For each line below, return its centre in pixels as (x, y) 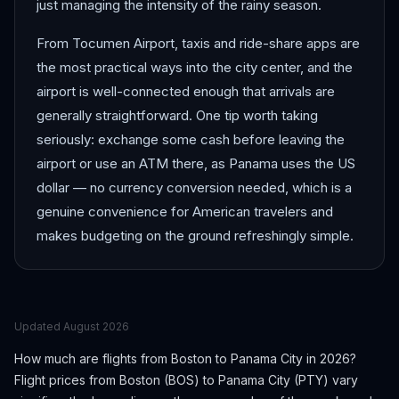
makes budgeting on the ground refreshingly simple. (195, 236)
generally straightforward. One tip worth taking (177, 115)
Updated (39, 326)
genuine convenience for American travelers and (185, 212)
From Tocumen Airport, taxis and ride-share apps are (198, 43)
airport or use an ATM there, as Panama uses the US (196, 163)
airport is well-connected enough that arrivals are (186, 91)
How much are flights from (93, 358)
